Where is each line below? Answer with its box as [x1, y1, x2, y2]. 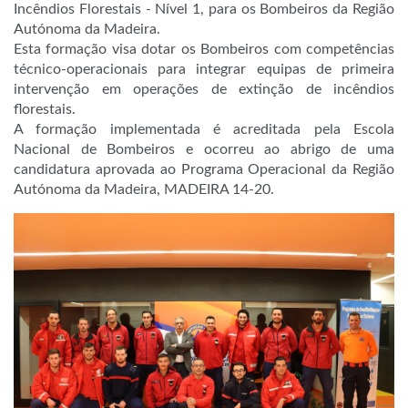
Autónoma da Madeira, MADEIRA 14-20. [14, 182, 274, 197]
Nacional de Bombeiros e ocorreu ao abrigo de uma [14, 142, 394, 157]
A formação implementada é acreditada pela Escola [14, 122, 394, 137]
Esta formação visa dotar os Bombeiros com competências [14, 42, 394, 56]
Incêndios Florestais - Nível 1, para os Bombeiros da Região [14, 2, 394, 16]
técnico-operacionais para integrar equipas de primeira [14, 62, 394, 76]
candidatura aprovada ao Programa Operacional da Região [14, 162, 394, 177]
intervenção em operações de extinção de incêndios [14, 82, 394, 97]
